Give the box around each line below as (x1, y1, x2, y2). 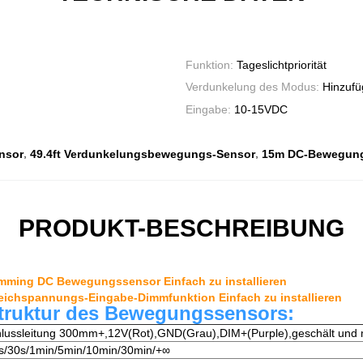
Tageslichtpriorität (237, 58, 327, 72)
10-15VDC (234, 102, 288, 116)
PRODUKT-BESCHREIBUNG (19, 215, 344, 242)
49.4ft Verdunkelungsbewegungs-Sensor (30, 147, 255, 161)
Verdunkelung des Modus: (186, 80, 322, 94)
